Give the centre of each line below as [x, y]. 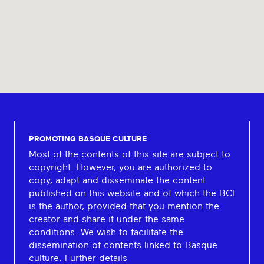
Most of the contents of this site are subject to [129, 155]
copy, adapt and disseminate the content [117, 181]
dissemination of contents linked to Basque [123, 245]
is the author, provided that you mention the [124, 207]
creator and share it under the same [106, 220]
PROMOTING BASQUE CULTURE [88, 140]
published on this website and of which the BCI [131, 194]
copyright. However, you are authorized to [120, 168]
